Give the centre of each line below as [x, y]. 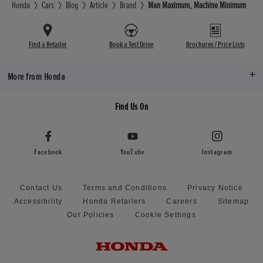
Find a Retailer [48, 45]
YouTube [133, 152]
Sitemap [233, 201]
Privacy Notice [215, 188]
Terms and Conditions [125, 188]
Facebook [48, 152]
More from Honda [36, 76]
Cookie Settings [165, 215]
